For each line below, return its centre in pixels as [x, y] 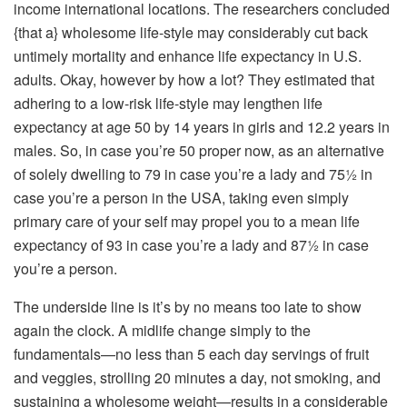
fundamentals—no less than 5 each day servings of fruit [191, 353]
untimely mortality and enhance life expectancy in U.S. [188, 55]
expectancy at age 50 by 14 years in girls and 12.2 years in [202, 126]
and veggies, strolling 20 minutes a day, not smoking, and [197, 377]
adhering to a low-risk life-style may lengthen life [168, 103]
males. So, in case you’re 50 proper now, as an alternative [199, 150]
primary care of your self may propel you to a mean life [187, 221]
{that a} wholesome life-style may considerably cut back [191, 32]
